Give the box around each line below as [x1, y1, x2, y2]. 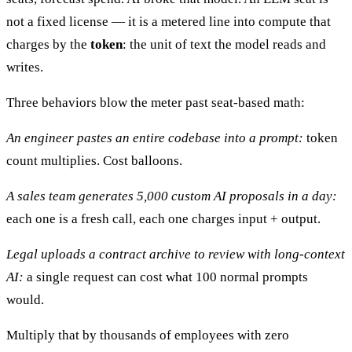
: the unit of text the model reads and [123, 37, 326, 53]
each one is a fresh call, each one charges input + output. [6, 211, 321, 227]
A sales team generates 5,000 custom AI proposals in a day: [6, 189, 337, 204]
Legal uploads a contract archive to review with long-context [6, 247, 345, 262]
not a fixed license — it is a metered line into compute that [6, 14, 331, 30]
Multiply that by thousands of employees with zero [6, 328, 289, 343]
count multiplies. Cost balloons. [6, 153, 182, 169]
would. [6, 292, 44, 308]
